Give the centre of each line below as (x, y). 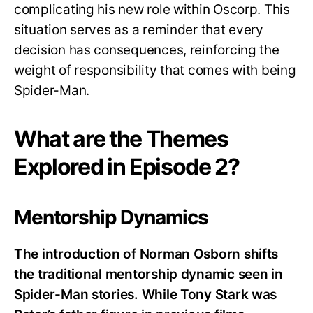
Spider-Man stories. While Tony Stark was (146, 295)
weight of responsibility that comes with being (155, 71)
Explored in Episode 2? (127, 167)
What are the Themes (121, 139)
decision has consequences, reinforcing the (147, 50)
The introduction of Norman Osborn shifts (146, 254)
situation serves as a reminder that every (139, 30)
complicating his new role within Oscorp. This (152, 10)
